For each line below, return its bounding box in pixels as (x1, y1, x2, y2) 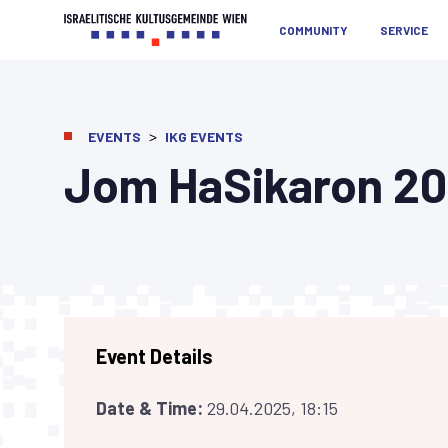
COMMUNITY (279, 23, 348, 37)
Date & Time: (96, 397, 207, 419)
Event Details (96, 344, 213, 368)
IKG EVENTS (165, 128, 243, 145)
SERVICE (380, 23, 428, 37)
